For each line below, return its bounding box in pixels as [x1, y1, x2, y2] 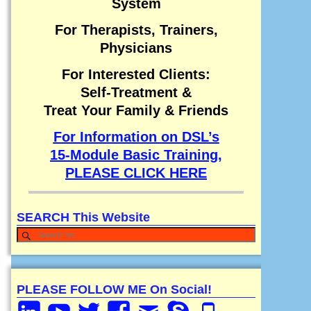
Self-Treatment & [81, 85, 192, 101]
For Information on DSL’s [53, 129, 219, 145]
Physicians [100, 40, 172, 56]
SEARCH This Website [17, 209, 150, 224]
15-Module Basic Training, [50, 147, 222, 163]
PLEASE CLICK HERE [65, 165, 207, 181]
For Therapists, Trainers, [54, 22, 218, 37]
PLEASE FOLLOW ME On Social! [17, 281, 212, 296]
